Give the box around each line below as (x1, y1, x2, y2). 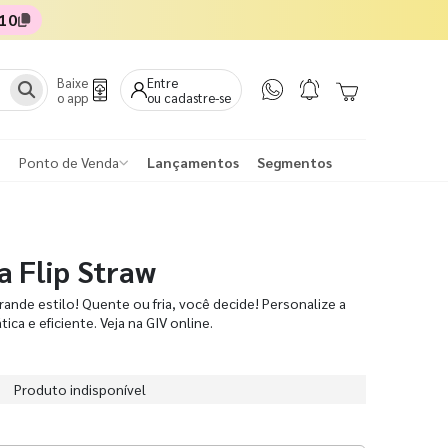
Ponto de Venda (19, 153, 119, 172)
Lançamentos (147, 153, 239, 172)
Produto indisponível (14, 379, 146, 398)
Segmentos (257, 153, 332, 172)
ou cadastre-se (147, 88, 231, 106)
